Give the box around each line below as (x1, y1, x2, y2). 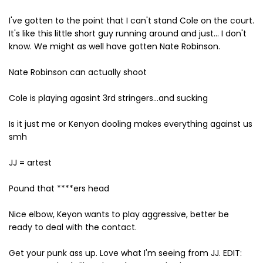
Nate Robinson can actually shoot (9, 66, 147, 78)
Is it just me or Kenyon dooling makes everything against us (9, 118, 252, 130)
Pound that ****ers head (9, 183, 109, 194)
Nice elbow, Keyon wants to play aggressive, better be (9, 208, 229, 220)
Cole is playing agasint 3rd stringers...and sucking (9, 92, 208, 104)
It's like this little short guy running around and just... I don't (9, 28, 247, 39)
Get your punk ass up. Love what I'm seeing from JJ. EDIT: (9, 247, 242, 259)
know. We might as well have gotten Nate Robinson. (9, 41, 220, 52)
